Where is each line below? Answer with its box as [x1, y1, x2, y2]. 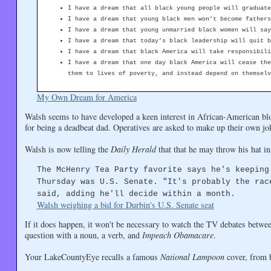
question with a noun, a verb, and [24, 229, 142, 241]
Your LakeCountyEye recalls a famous [24, 251, 160, 263]
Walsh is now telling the [24, 143, 111, 155]
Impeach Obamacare [142, 229, 214, 241]
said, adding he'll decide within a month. [36, 189, 235, 199]
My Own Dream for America [36, 91, 137, 103]
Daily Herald [110, 143, 156, 155]
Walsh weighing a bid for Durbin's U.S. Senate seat [36, 199, 214, 211]
